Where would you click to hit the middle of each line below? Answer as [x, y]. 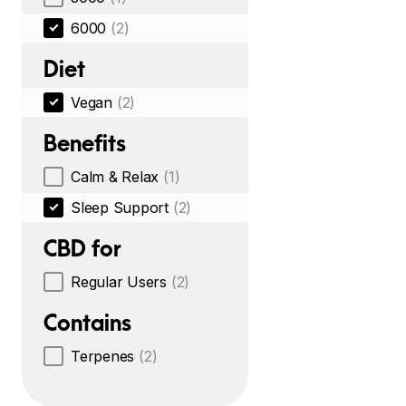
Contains [87, 323]
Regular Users [119, 282]
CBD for [82, 248]
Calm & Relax [115, 177]
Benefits [85, 143]
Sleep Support [120, 208]
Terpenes [103, 356]
